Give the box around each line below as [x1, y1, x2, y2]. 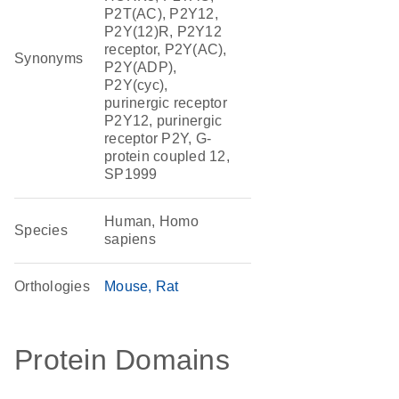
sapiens [104, 232, 156, 247]
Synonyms [14, 51, 84, 66]
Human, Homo [104, 214, 199, 229]
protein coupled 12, [104, 149, 230, 164]
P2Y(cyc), [104, 77, 168, 93]
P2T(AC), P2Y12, [104, 6, 218, 21]
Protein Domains [14, 344, 230, 376]
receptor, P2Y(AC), [104, 42, 227, 57]
